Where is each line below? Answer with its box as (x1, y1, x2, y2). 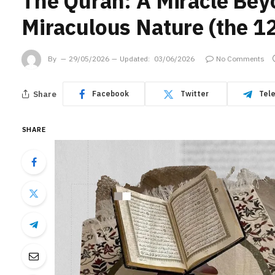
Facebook (91, 89, 129, 98)
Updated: (120, 54, 150, 64)
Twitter (180, 89, 209, 98)
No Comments (216, 54, 265, 64)
